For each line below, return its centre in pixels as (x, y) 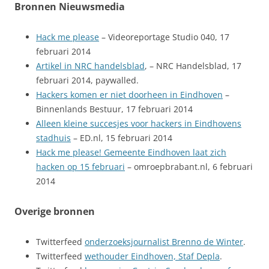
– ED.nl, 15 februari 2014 (122, 138)
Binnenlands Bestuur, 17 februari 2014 (114, 109)
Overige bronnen (55, 211)
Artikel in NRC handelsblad (90, 65)
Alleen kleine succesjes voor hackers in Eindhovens (139, 123)
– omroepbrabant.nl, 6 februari (189, 166)
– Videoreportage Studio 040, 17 (164, 37)
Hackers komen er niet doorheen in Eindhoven (129, 94)
